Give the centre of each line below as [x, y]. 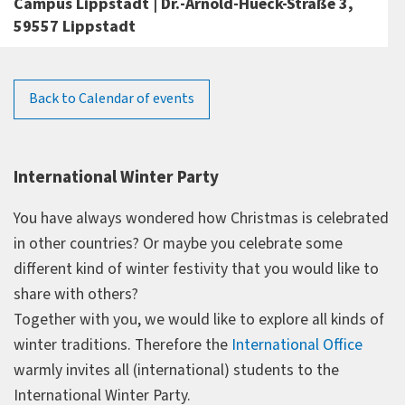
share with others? [76, 294]
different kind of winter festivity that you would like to [196, 268]
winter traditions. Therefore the [122, 344]
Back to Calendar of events [111, 99]
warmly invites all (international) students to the [176, 370]
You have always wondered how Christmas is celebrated [201, 218]
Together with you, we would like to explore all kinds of [199, 319]
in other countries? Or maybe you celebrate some [178, 243]
